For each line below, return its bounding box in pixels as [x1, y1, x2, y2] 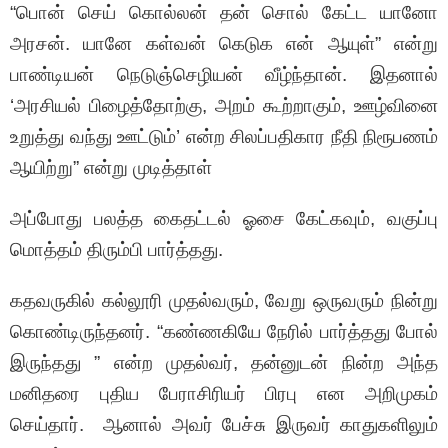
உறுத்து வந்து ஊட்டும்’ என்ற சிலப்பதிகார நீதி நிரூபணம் [10, 126, 438, 148]
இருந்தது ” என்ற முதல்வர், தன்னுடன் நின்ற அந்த [10, 352, 438, 374]
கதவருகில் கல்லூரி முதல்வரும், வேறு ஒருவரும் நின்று [10, 290, 438, 312]
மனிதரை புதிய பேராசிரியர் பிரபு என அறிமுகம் [10, 383, 438, 405]
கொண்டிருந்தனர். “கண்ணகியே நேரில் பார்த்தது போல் [10, 321, 438, 343]
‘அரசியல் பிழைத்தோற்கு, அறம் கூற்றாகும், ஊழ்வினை [10, 95, 438, 117]
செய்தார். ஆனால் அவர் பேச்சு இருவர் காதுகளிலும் [10, 414, 438, 436]
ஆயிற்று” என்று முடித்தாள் [10, 157, 212, 179]
